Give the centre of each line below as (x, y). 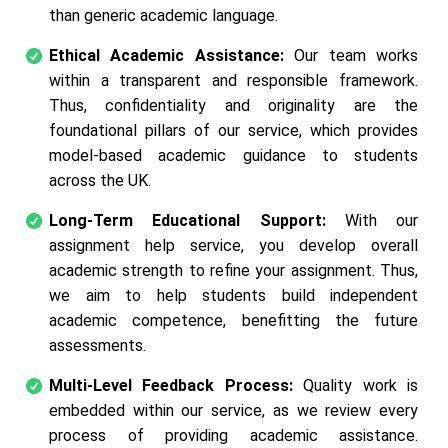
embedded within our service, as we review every (233, 410)
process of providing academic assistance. (233, 435)
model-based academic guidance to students (233, 155)
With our (371, 220)
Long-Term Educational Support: (187, 220)
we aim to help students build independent (233, 295)
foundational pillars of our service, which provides (233, 130)
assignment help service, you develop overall (233, 245)
